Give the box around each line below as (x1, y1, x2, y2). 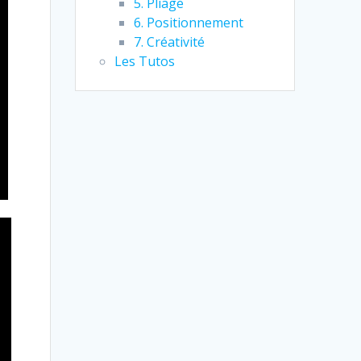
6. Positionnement (134, 14, 244, 32)
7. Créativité (134, 33, 205, 52)
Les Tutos (114, 52, 176, 71)
